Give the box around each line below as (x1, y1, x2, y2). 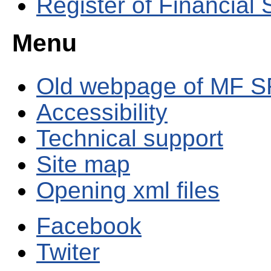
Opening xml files (36, 177, 220, 203)
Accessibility (36, 99, 168, 125)
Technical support (36, 125, 223, 151)
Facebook (36, 212, 142, 239)
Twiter (36, 238, 100, 265)
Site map (36, 151, 130, 177)
